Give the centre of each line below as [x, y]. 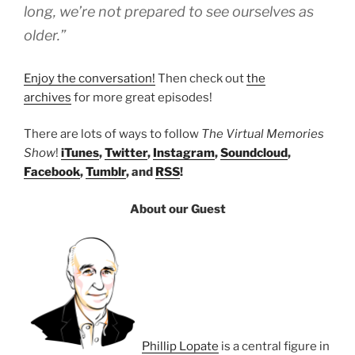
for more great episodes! [142, 97]
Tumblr [106, 172]
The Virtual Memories [263, 134]
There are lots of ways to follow [113, 134]
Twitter [126, 153]
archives [48, 97]
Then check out [201, 78]
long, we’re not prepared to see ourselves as [169, 11]
